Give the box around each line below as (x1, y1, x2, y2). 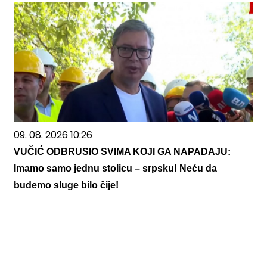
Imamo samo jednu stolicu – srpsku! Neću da (14, 163, 217, 174)
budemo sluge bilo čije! (14, 180, 119, 191)
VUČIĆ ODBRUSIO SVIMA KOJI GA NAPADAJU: (14, 147, 231, 157)
